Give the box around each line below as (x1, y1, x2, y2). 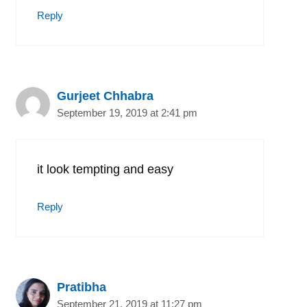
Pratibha (57, 280, 106, 294)
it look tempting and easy (37, 162, 173, 176)
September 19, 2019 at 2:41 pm (57, 106, 197, 119)
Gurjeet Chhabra (57, 88, 153, 103)
